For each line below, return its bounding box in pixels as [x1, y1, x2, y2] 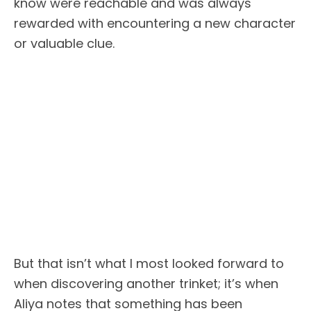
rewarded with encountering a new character [14, 15, 296, 33]
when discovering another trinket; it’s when [14, 274, 278, 292]
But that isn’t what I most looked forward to [14, 254, 284, 272]
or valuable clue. [14, 35, 115, 53]
